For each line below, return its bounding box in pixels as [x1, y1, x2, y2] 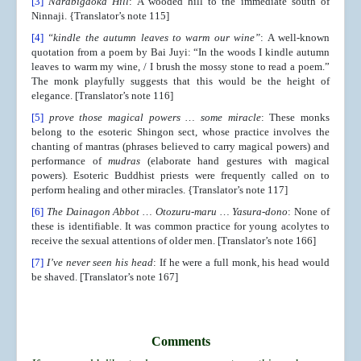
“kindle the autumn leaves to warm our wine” [48, 31, 261, 44]
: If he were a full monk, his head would [152, 256, 330, 269]
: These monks [260, 111, 330, 124]
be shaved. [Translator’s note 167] [31, 271, 178, 284]
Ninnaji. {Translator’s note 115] [31, 10, 169, 23]
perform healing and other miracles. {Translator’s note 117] [31, 184, 288, 197]
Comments [151, 334, 210, 349]
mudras [108, 155, 147, 168]
